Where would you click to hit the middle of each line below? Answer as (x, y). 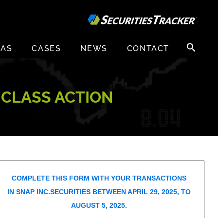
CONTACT (148, 49)
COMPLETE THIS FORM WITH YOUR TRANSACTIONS (99, 178)
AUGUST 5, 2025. (99, 205)
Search (194, 43)
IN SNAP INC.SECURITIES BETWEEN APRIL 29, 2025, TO (99, 192)
